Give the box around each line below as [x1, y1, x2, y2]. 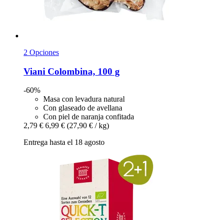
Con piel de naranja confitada [43, 112, 134, 121]
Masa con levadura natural [43, 95, 125, 104]
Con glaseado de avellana [43, 104, 122, 112]
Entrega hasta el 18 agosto [24, 138, 105, 147]
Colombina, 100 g [45, 66, 120, 77]
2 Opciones [24, 48, 59, 56]
